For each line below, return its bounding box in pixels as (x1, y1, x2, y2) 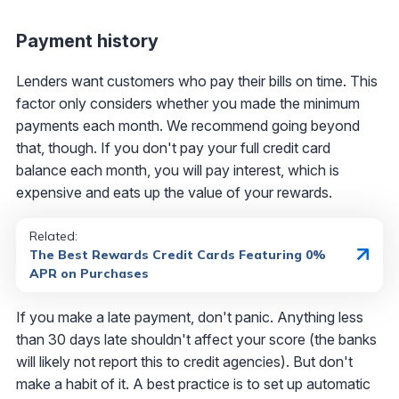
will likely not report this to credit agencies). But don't (16, 352, 353, 370)
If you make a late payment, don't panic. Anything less (16, 307, 363, 326)
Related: (29, 227, 77, 244)
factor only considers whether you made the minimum (16, 94, 360, 112)
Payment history (16, 29, 159, 52)
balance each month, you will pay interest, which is (16, 160, 339, 179)
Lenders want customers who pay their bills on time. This (16, 71, 378, 90)
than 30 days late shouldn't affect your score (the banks (16, 330, 377, 348)
